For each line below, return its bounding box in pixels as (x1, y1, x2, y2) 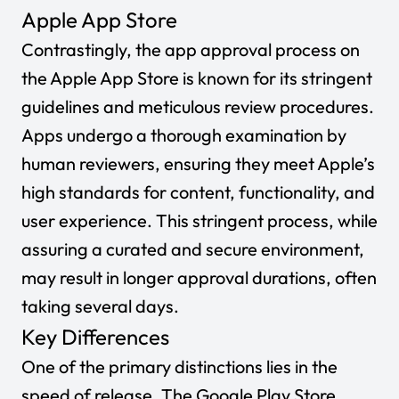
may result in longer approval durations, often (21, 266, 377, 289)
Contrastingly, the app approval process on (21, 38, 360, 61)
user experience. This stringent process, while (21, 209, 378, 232)
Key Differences (21, 323, 169, 350)
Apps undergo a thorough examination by (21, 124, 346, 146)
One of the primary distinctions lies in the (21, 355, 338, 378)
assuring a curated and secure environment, (21, 238, 364, 260)
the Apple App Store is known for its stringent (21, 67, 372, 89)
